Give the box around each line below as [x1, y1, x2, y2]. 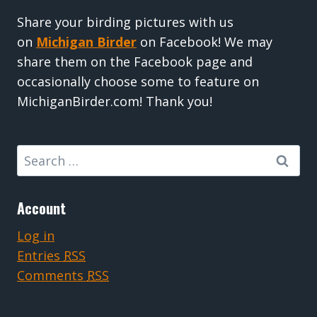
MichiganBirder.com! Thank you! [17, 92, 212, 110]
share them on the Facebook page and [17, 52, 253, 70]
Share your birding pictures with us [17, 13, 234, 30]
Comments [17, 267, 87, 284]
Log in [17, 227, 54, 245]
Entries [17, 247, 64, 265]
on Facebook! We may [137, 33, 272, 50]
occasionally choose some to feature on [17, 72, 259, 90]
